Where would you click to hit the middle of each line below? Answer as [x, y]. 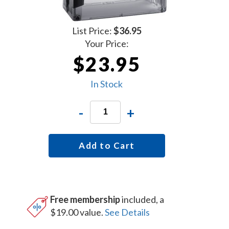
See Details [128, 212]
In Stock [107, 84]
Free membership [85, 199]
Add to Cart [107, 145]
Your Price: [107, 43]
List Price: [93, 30]
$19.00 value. [78, 212]
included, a [142, 199]
